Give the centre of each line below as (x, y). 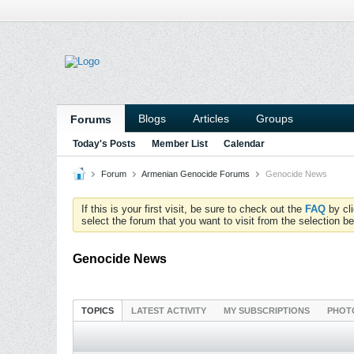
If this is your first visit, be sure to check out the (193, 209)
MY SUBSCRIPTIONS (267, 311)
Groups (275, 119)
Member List (180, 144)
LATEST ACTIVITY (169, 311)
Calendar (244, 144)
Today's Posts (104, 144)
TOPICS (98, 311)
